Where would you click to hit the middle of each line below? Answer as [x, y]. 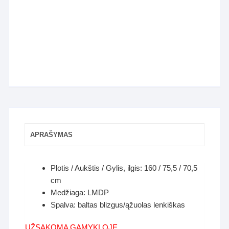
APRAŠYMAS [52, 135]
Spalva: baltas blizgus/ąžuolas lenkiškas [118, 205]
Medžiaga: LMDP [80, 193]
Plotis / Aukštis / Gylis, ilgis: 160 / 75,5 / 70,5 [124, 168]
